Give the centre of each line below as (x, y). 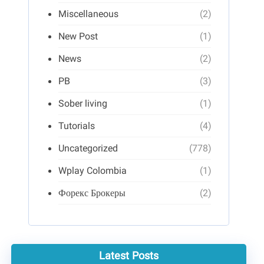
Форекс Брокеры (92, 194)
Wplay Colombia (92, 172)
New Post (78, 37)
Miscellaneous (88, 15)
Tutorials (76, 127)
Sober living (82, 105)
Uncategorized (88, 149)
